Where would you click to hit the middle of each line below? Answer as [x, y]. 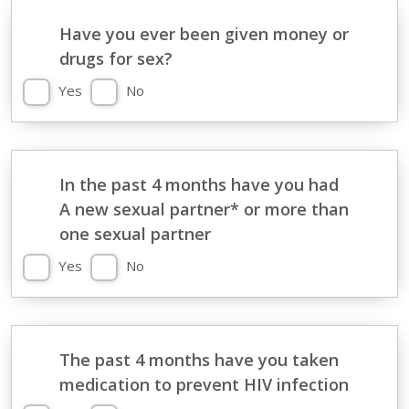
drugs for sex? [115, 58]
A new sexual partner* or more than [204, 209]
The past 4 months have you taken [199, 360]
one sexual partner [135, 234]
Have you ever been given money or [204, 34]
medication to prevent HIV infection [204, 384]
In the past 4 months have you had [199, 184]
